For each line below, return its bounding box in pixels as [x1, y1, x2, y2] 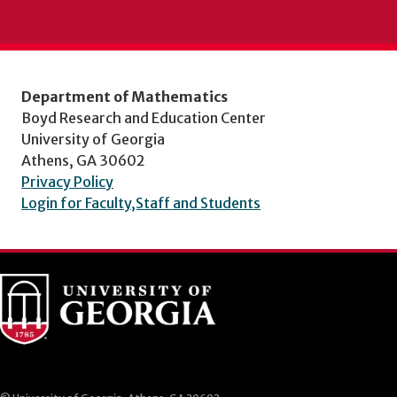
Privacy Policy [21, 173, 113, 191]
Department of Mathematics [21, 88, 228, 106]
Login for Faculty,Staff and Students [21, 194, 261, 213]
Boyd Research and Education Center [21, 109, 266, 128]
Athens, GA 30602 [21, 152, 145, 170]
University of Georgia [21, 130, 165, 149]
